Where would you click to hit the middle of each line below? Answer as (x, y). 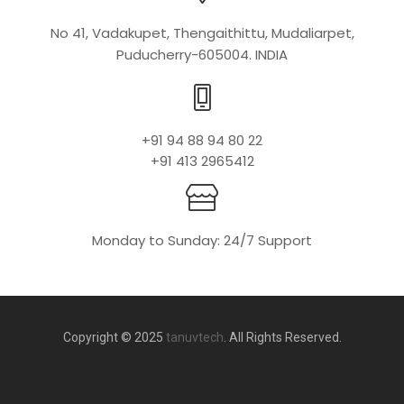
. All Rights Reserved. (282, 338)
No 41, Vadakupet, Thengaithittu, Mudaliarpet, (202, 33)
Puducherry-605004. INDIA (202, 55)
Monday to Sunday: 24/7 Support (202, 241)
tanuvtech (194, 338)
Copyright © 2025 (114, 338)
